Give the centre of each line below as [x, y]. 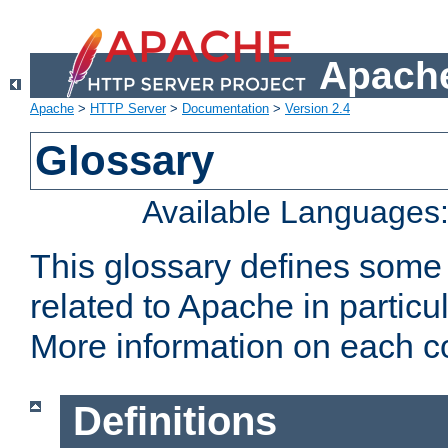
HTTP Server [128, 109]
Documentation [225, 109]
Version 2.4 [317, 109]
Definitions [174, 421]
